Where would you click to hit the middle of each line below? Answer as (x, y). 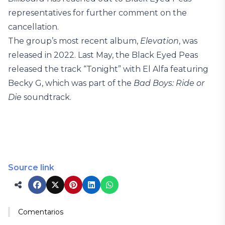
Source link (31, 167)
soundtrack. (46, 97)
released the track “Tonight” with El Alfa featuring (108, 69)
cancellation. (33, 27)
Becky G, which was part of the (71, 83)
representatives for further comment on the (97, 13)
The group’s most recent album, (74, 41)
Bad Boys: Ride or (169, 83)
